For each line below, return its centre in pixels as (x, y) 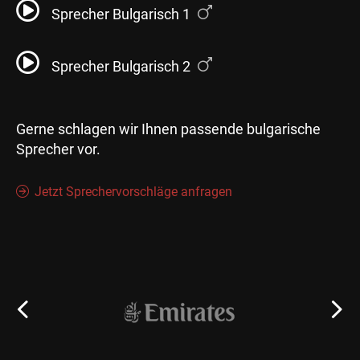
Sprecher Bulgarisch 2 (123, 66)
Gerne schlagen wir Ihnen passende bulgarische (168, 129)
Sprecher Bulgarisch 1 (123, 14)
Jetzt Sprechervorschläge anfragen (133, 191)
